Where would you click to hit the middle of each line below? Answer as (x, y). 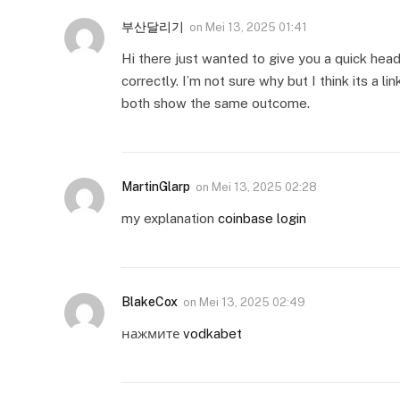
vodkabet (212, 333)
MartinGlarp (156, 186)
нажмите (152, 333)
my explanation (170, 218)
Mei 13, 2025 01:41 (256, 27)
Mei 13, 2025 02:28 (264, 187)
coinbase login (262, 218)
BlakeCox (150, 301)
